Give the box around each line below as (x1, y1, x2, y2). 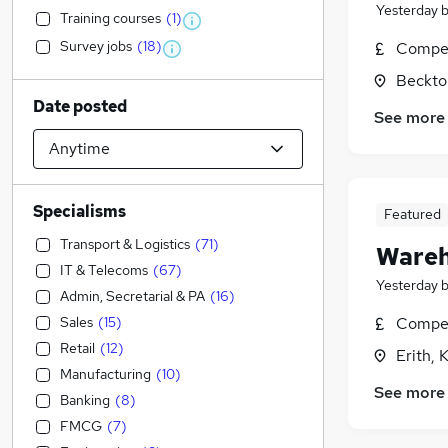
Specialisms (33, 201, 126, 222)
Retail (60, 339, 95, 357)
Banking (60, 391, 110, 409)
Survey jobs (60, 37, 132, 55)
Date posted (33, 96, 127, 117)
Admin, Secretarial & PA (60, 287, 205, 305)
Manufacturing (60, 365, 151, 383)
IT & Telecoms (60, 261, 148, 279)
